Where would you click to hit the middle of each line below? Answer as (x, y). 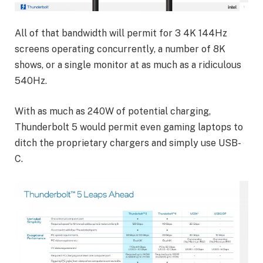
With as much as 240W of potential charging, (113, 111)
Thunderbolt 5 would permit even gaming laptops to (129, 127)
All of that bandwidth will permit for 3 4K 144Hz (121, 33)
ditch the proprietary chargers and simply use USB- (128, 143)
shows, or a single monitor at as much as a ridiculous (128, 65)
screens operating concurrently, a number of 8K (120, 49)
